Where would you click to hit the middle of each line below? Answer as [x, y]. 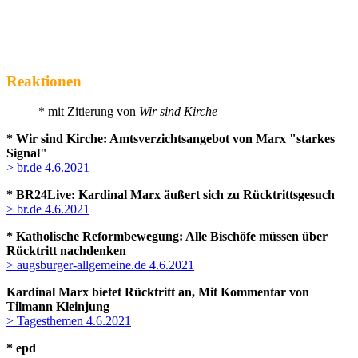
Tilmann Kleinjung [58, 307]
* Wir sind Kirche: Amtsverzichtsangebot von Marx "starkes [171, 139]
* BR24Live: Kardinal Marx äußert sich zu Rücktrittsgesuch [171, 195]
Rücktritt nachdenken [66, 251]
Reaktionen [44, 81]
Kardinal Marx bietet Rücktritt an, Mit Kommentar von [158, 292]
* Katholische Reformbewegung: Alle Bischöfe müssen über [167, 237]
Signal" [27, 153]
